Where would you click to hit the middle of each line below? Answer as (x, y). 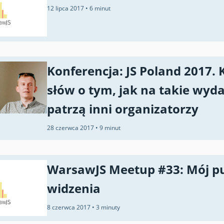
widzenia (74, 188)
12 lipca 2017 (66, 8)
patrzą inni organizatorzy (123, 108)
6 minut (100, 8)
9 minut (110, 127)
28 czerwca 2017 (71, 127)
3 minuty (108, 207)
